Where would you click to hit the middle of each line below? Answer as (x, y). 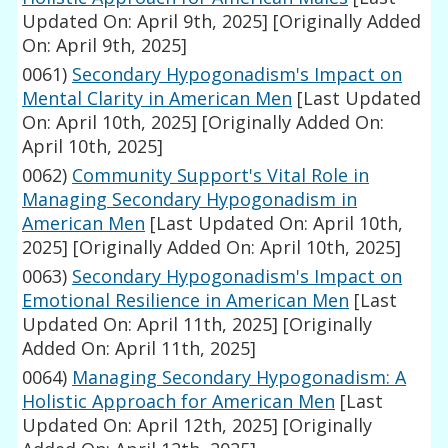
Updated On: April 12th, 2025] (150, 425)
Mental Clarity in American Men (157, 98)
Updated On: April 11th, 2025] (150, 324)
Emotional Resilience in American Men (186, 300)
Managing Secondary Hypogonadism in (190, 199)
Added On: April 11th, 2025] (139, 348)
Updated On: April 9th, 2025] (145, 21)
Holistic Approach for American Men (179, 401)
